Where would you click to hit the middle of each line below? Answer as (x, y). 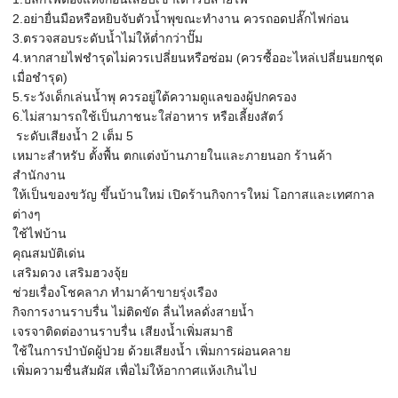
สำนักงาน (41, 175)
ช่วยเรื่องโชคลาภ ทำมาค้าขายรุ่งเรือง (117, 292)
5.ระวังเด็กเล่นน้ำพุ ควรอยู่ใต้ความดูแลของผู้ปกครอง (156, 97)
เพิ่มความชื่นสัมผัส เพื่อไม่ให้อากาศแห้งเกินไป (136, 370)
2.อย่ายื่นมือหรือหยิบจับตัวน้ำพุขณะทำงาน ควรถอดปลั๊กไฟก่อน (183, 19)
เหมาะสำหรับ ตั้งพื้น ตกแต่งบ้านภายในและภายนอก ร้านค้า (172, 155)
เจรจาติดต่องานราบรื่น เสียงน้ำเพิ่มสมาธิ (125, 331)
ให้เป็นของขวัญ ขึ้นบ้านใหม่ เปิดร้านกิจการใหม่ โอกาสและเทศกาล (194, 195)
